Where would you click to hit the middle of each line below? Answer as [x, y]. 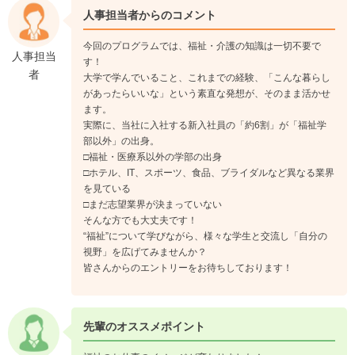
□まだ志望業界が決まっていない [153, 204]
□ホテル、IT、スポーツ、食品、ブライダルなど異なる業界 [209, 173]
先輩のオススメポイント [144, 326]
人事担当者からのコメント [150, 15]
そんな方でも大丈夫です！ [140, 220]
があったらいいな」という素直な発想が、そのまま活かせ [207, 94]
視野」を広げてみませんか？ [145, 252]
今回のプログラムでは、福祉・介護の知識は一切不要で [202, 46]
